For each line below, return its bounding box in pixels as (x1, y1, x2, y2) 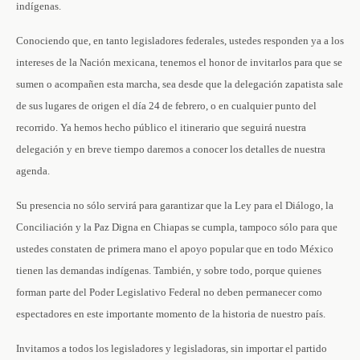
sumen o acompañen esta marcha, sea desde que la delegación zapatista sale (16, 78, 343, 90)
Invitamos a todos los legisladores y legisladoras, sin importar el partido (16, 342, 327, 354)
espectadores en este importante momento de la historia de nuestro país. (16, 308, 325, 320)
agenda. (16, 165, 50, 177)
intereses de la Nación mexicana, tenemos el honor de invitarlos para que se (16, 56, 342, 68)
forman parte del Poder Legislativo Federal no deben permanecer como (16, 286, 322, 298)
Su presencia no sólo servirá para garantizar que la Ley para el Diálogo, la (16, 199, 333, 211)
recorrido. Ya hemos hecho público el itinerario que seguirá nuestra (16, 121, 306, 133)
